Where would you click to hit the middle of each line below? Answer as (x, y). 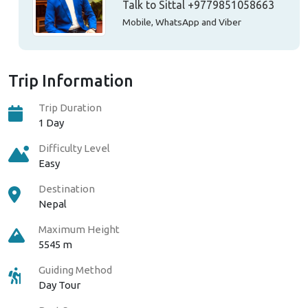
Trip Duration (70, 107)
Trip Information (71, 80)
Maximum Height (79, 229)
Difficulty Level (74, 148)
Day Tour (59, 285)
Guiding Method (75, 269)
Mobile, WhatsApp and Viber (181, 22)
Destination (67, 188)
